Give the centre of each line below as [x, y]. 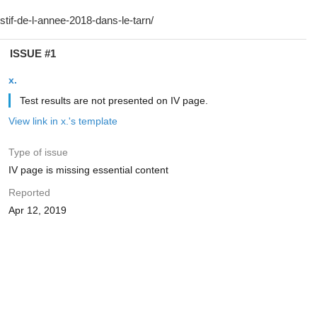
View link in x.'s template [63, 121]
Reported [29, 192]
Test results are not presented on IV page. [114, 100]
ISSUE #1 [33, 53]
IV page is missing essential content [88, 170]
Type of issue [38, 152]
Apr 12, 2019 [37, 210]
